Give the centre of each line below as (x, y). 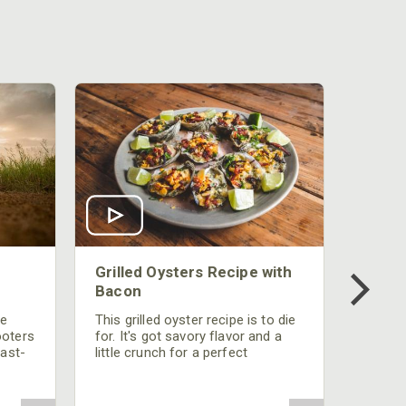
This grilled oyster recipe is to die (196, 320)
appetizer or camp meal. (169, 369)
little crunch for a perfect (172, 353)
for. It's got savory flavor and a (188, 337)
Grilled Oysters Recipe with (194, 272)
